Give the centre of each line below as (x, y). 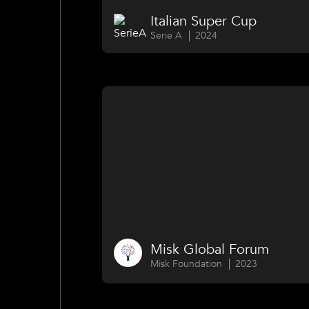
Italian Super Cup (204, 21)
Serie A (167, 36)
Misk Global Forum (210, 249)
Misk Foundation (187, 263)
